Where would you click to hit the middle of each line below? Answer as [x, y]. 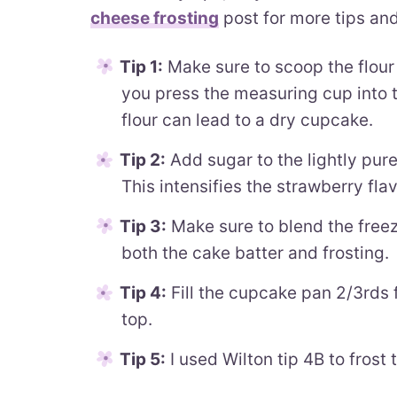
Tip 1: [141, 67]
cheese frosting [155, 18]
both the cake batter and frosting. [255, 253]
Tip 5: [143, 359]
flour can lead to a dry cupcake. [247, 120]
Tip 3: [143, 226]
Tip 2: [143, 160]
